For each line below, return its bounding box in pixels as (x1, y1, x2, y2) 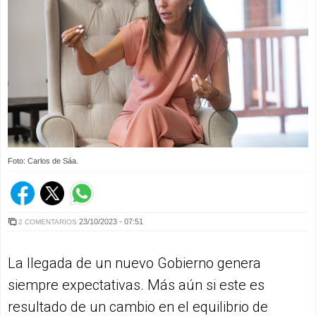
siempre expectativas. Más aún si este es (8, 276, 265, 293)
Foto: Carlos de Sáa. (8, 156, 78, 165)
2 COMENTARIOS (18, 217, 77, 226)
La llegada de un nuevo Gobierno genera (8, 254, 261, 272)
